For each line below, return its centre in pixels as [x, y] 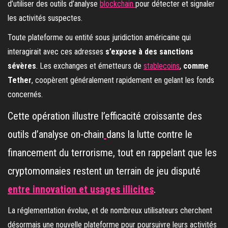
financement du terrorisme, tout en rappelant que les [112, 153]
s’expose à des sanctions [149, 52]
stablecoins [162, 66]
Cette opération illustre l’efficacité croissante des [105, 116]
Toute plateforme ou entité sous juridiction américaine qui [99, 38]
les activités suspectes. [45, 18]
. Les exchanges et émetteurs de [90, 66]
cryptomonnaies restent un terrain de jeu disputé [104, 171]
